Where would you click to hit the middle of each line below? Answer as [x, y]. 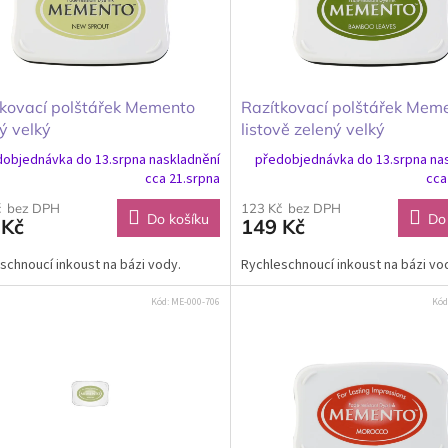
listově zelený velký [312, 128]
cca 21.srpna [182, 178]
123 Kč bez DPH [290, 207]
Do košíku [177, 218]
